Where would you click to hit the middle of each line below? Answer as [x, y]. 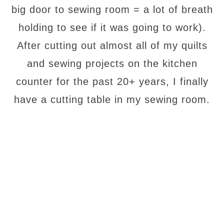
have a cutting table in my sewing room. [112, 99]
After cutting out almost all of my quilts [112, 45]
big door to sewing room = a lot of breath [112, 9]
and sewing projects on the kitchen [112, 63]
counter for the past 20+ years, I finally [112, 81]
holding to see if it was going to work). [112, 27]
